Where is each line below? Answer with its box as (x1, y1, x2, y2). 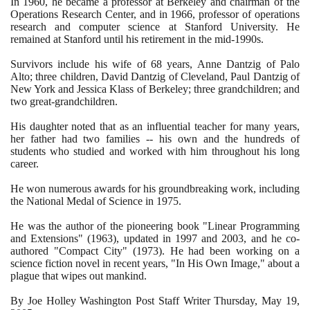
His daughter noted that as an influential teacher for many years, (10, 120, 300, 132)
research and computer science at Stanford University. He (10, 20, 300, 33)
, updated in (116, 232, 176, 244)
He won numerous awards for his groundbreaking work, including (10, 182, 300, 194)
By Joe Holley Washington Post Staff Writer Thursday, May (10, 294, 286, 307)
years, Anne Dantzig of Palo (162, 57, 300, 70)
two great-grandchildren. (10, 95, 118, 107)
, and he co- (244, 232, 300, 244)
